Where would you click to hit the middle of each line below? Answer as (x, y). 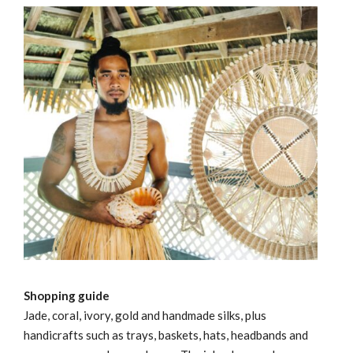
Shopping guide (67, 296)
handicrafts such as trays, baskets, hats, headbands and (166, 335)
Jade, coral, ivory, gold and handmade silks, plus (145, 316)
